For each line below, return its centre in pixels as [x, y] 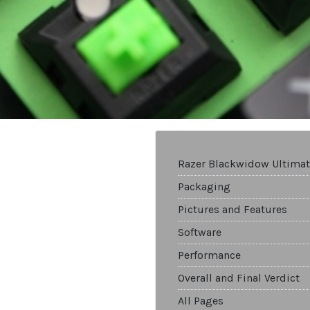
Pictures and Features [232, 210]
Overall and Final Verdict [239, 278]
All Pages [201, 301]
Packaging [204, 187]
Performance [209, 255]
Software [200, 232]
